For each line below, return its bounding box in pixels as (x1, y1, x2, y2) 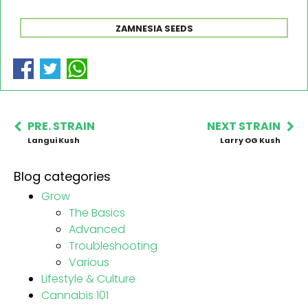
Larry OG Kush (220, 134, 280, 146)
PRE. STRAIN (27, 118, 95, 134)
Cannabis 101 (41, 287, 109, 303)
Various (69, 254, 109, 270)
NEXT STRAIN (207, 118, 280, 134)
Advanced (69, 221, 125, 237)
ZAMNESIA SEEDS (115, 22, 193, 34)
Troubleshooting (69, 237, 157, 254)
